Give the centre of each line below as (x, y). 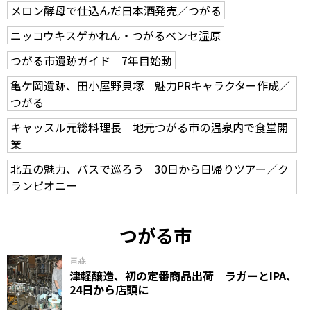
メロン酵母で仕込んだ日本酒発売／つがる (116, 10)
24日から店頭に (109, 289)
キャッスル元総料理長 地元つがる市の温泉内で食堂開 (149, 127)
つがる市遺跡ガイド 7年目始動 (91, 60)
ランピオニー (44, 185)
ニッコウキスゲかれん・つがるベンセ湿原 (116, 35)
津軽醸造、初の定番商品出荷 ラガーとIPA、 (183, 275)
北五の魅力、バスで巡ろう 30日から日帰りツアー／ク (150, 168)
